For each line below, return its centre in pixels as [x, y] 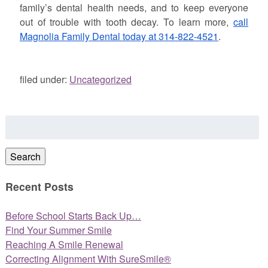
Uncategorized [100, 80]
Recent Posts [39, 187]
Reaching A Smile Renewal [64, 244]
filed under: [44, 80]
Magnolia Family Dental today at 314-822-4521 [119, 36]
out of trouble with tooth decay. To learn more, [127, 22]
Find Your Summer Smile [58, 230]
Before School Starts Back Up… [73, 215]
